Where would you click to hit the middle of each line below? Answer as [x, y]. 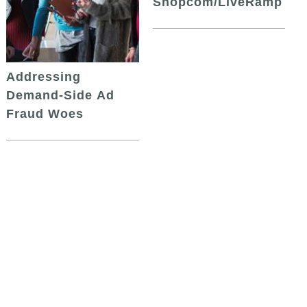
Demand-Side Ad [61, 96]
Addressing [44, 77]
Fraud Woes [45, 114]
